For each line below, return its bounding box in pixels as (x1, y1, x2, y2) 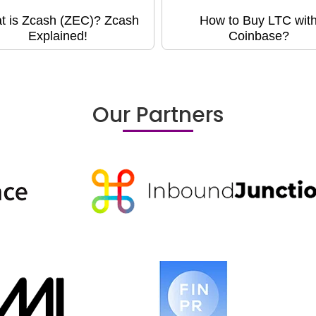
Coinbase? (228, 29, 289, 44)
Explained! (28, 29, 87, 44)
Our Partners (92, 100, 224, 130)
